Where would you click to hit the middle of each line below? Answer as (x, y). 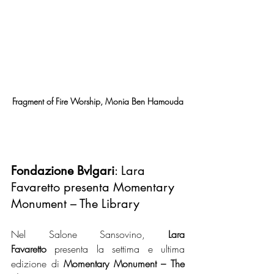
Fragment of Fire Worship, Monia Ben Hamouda (98, 101)
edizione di (38, 264)
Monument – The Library (75, 204)
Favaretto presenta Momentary (94, 187)
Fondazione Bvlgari (63, 171)
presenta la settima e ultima (116, 249)
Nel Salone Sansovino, (90, 234)
